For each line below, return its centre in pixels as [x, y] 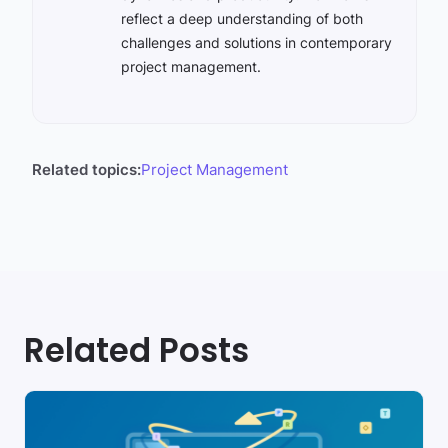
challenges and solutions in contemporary [256, 42]
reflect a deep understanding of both [241, 18]
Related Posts [136, 350]
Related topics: [86, 169]
